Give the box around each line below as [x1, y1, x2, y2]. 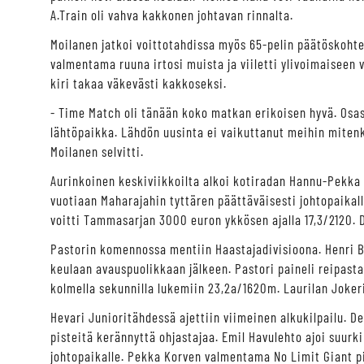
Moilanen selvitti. [50, 142, 144, 159]
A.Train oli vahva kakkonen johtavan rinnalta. [50, 6, 293, 23]
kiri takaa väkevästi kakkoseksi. [50, 74, 227, 91]
